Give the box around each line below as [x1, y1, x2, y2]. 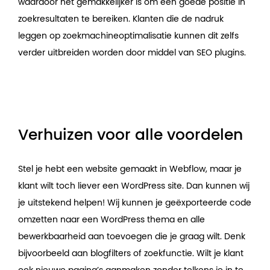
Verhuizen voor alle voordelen [18, 128, 243, 143]
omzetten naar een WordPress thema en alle [18, 216, 205, 225]
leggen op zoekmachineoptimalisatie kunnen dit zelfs [18, 32, 239, 41]
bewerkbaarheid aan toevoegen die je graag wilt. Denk [18, 233, 245, 242]
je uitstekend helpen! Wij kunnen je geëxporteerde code [18, 199, 251, 208]
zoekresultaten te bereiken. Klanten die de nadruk [18, 15, 224, 24]
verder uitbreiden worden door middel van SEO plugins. [18, 49, 246, 58]
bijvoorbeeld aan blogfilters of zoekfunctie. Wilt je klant [18, 250, 243, 259]
